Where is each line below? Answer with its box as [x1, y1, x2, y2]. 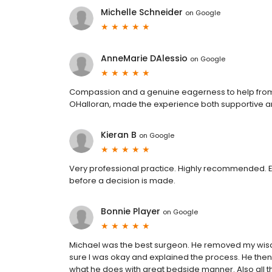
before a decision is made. [69, 175, 175, 187]
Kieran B [101, 129, 137, 141]
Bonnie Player [101, 205, 160, 218]
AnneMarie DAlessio [101, 52, 188, 65]
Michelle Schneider [101, 6, 183, 19]
